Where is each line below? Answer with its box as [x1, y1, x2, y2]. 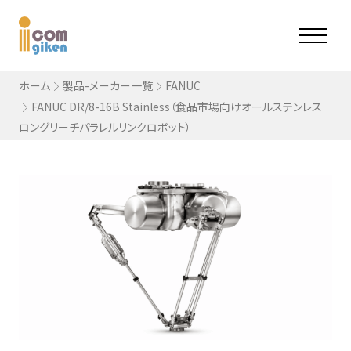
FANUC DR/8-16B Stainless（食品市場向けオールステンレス [31, 98, 322, 114]
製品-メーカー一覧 [62, 77, 153, 93]
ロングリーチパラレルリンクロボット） [18, 118, 191, 135]
